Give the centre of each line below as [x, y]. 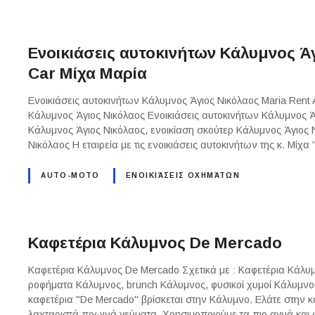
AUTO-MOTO [70, 176]
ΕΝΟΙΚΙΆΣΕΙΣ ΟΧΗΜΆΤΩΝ [183, 176]
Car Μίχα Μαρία [88, 73]
